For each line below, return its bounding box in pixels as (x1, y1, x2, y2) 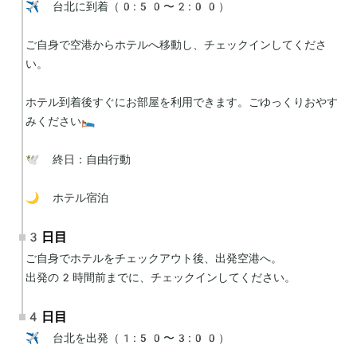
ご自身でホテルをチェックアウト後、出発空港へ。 (25, 251, 282, 265)
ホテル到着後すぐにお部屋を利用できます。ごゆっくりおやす (25, 95, 338, 108)
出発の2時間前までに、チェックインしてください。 (25, 270, 296, 284)
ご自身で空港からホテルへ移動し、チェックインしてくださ (25, 37, 327, 51)
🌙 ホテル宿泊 (25, 190, 108, 204)
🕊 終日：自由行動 (25, 152, 131, 166)
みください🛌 (25, 114, 95, 127)
